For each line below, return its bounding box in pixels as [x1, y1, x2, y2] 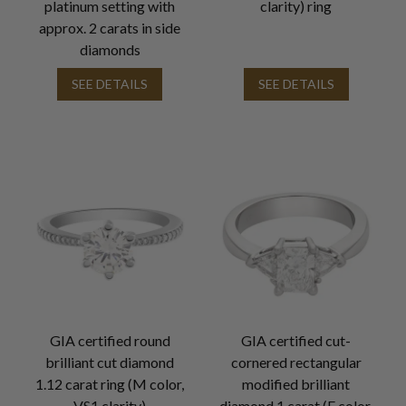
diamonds [79, 40, 140, 58]
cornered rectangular [230, 353, 362, 371]
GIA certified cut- [241, 331, 352, 349]
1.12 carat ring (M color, [35, 374, 185, 392]
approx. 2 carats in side [39, 18, 181, 36]
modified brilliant [242, 374, 351, 392]
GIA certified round [49, 331, 170, 349]
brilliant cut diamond [45, 353, 175, 371]
